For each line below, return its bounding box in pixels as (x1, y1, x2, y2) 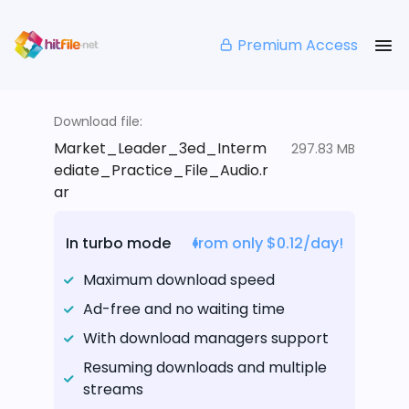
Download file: (54, 112, 142, 131)
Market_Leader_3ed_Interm (54, 138, 267, 160)
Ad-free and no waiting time (83, 299, 285, 320)
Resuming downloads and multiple (83, 357, 327, 379)
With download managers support (83, 328, 329, 350)
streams (83, 379, 143, 401)
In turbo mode (66, 233, 171, 255)
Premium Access (237, 34, 358, 56)
